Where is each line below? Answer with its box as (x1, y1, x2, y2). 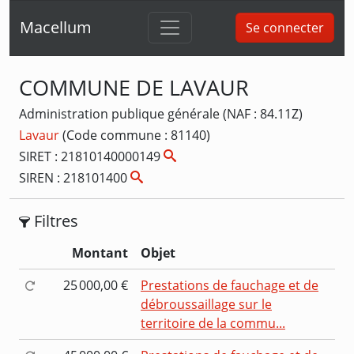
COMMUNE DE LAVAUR (19, 72, 249, 102)
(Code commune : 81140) (62, 126, 210, 144)
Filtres (30, 209, 78, 232)
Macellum (20, 17, 92, 39)
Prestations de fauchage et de (141, 276, 318, 294)
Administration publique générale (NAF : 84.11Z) (19, 104, 303, 122)
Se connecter (246, 19, 324, 37)
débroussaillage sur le (141, 295, 272, 313)
